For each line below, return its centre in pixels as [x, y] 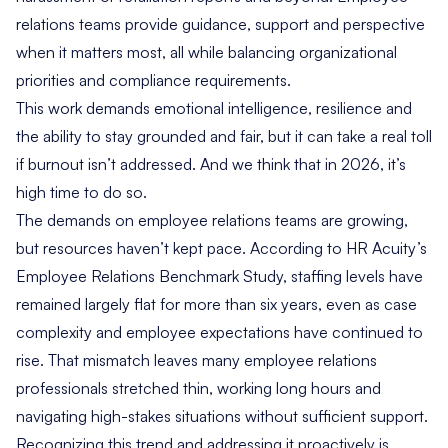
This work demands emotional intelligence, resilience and [214, 108]
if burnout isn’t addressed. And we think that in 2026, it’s [211, 164]
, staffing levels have [353, 276]
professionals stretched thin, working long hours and [198, 388]
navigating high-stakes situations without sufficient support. [222, 416]
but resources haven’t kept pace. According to [181, 248]
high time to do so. [81, 192]
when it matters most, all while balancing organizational [206, 52]
